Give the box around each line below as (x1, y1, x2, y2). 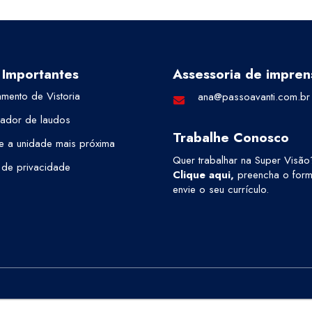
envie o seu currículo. (173, 181, 269, 197)
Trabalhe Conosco (173, 127, 289, 147)
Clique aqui (173, 166, 231, 182)
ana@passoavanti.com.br (197, 88, 310, 104)
